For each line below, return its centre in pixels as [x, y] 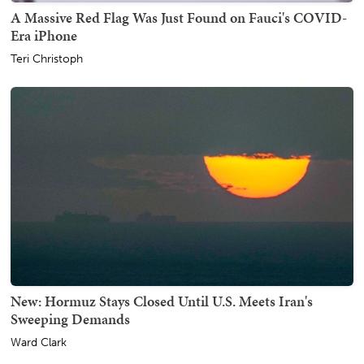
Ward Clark [39, 342]
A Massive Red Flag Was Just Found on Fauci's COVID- [179, 17]
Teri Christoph [47, 58]
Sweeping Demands [70, 318]
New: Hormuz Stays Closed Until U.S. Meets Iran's [162, 301]
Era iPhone [44, 35]
